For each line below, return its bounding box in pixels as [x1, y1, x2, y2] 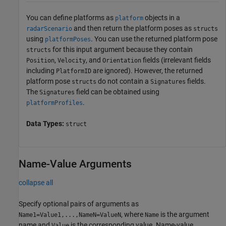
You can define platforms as [26, 14, 115, 22]
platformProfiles [26, 99, 83, 107]
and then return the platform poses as [72, 24, 193, 33]
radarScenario [26, 25, 72, 33]
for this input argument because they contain [51, 45, 193, 54]
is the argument [159, 210, 209, 218]
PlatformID [56, 68, 91, 75]
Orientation [102, 57, 141, 65]
